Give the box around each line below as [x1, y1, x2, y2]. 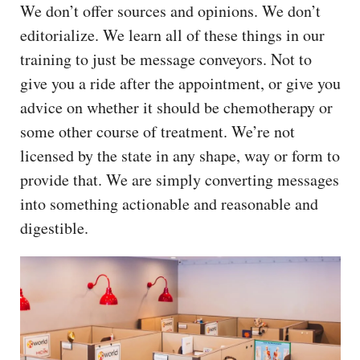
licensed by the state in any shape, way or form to [20, 144, 340, 166]
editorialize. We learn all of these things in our [20, 23, 325, 46]
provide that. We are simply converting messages [20, 168, 339, 190]
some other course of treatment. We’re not [20, 120, 295, 142]
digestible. [20, 216, 94, 239]
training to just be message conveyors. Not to [20, 47, 312, 70]
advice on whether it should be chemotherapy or [20, 96, 333, 118]
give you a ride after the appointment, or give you [20, 72, 341, 94]
